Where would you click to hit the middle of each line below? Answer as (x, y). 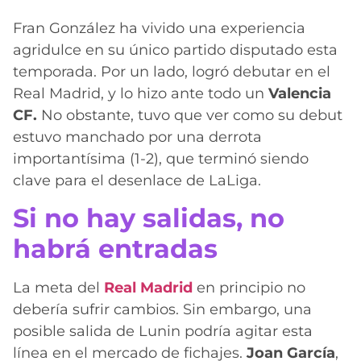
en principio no (251, 288)
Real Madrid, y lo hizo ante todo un (141, 93)
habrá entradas (115, 249)
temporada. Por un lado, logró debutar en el (172, 71)
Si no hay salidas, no (149, 218)
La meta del (58, 288)
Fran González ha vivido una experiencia (159, 28)
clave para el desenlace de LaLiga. (137, 180)
